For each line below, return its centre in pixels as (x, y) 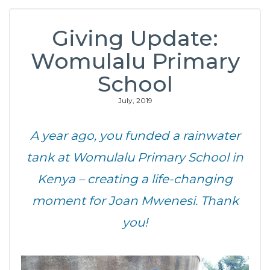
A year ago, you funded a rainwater (135, 136)
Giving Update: (135, 38)
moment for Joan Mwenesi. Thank (135, 201)
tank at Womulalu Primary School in (135, 157)
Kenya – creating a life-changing (135, 179)
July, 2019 (135, 100)
